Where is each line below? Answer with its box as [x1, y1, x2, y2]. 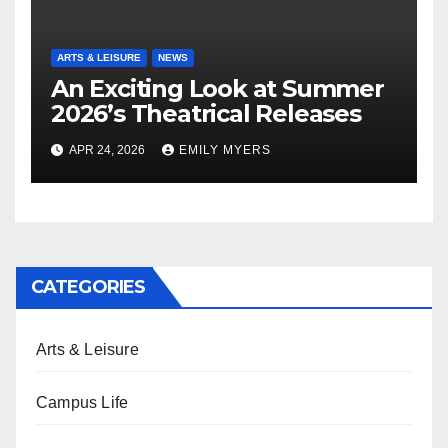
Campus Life [36, 394, 129, 412]
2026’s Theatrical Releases [51, 99, 361, 129]
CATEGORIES [31, 276, 145, 299]
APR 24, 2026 [67, 143, 148, 158]
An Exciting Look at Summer [51, 74, 384, 104]
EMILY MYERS [179, 143, 271, 158]
